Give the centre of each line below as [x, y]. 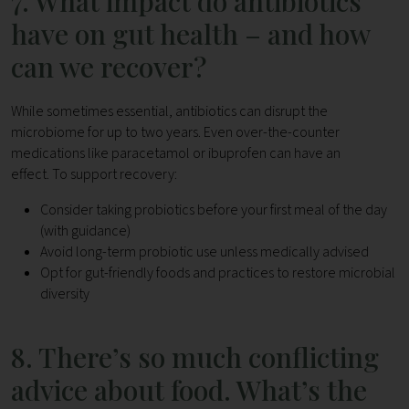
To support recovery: [115, 175]
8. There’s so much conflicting [195, 357]
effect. [31, 175]
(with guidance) [85, 231]
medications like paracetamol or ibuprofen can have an [176, 154]
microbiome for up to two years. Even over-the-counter [175, 133]
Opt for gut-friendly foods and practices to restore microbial [218, 273]
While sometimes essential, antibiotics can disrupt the [169, 112]
